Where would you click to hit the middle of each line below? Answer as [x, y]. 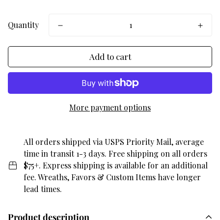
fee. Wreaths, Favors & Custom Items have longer [112, 177]
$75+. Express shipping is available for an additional [116, 165]
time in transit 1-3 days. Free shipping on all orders [115, 153]
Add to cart [110, 56]
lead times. [43, 189]
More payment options [110, 107]
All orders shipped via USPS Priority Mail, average [114, 142]
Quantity [23, 25]
